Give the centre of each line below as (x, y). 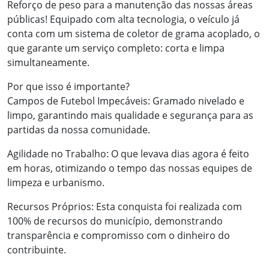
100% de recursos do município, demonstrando (115, 221)
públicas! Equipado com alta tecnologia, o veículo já (123, 19)
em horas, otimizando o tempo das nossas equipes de (130, 168)
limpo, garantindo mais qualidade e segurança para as (130, 115)
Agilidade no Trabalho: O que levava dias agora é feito (128, 154)
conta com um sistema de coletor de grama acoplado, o (134, 34)
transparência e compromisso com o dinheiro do (119, 235)
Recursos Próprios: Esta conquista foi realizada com (125, 207)
